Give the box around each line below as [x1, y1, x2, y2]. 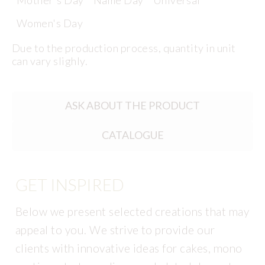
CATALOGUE [101, 128, 164, 142]
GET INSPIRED [15, 174, 124, 195]
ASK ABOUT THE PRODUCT [65, 99, 200, 112]
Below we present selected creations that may [15, 205, 250, 219]
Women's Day [17, 17, 83, 30]
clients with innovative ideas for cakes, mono [15, 241, 243, 256]
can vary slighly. [12, 54, 88, 67]
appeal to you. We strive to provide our [15, 223, 215, 237]
